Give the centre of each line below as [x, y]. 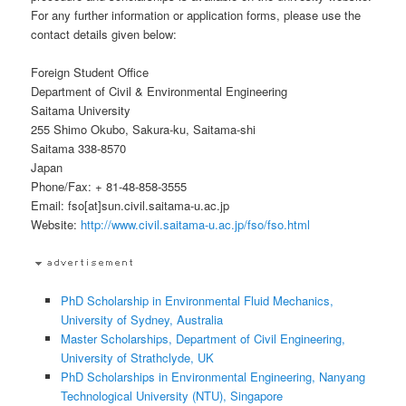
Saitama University [81, 110]
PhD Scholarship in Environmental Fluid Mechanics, [197, 300]
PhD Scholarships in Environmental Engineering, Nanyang [213, 376]
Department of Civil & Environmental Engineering [159, 91]
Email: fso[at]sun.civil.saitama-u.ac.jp [130, 205]
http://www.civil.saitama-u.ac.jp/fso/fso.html [196, 224]
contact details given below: [104, 34]
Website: [56, 224]
